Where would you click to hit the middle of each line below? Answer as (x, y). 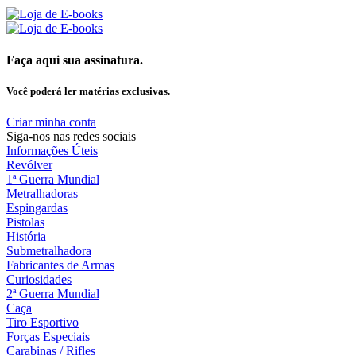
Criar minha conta (51, 122)
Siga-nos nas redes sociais (71, 136)
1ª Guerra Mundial (53, 179)
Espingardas (37, 207)
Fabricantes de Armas (60, 265)
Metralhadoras (42, 193)
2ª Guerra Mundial (53, 293)
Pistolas (25, 222)
